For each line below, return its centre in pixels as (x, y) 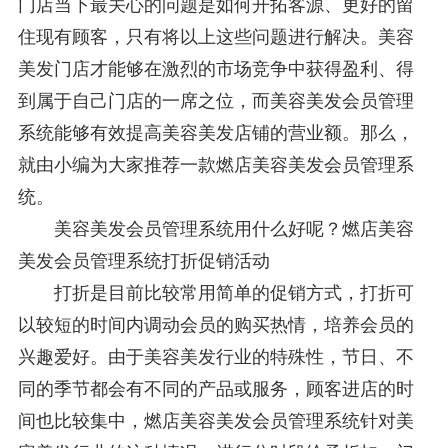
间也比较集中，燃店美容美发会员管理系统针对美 (215, 420)
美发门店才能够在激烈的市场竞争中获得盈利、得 (215, 68)
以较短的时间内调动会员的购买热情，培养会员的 (215, 324)
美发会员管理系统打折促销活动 (143, 260)
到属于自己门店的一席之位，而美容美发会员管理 (215, 100)
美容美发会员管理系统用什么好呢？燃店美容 (215, 228)
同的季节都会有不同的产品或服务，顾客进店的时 (215, 388)
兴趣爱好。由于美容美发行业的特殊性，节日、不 (215, 356)
